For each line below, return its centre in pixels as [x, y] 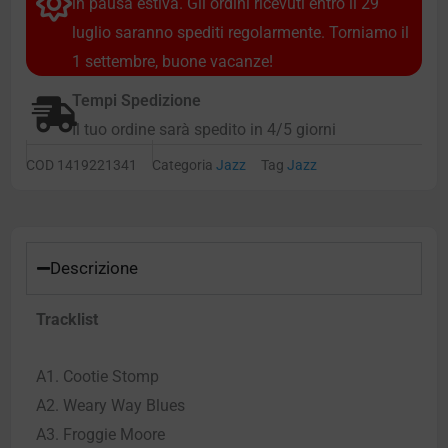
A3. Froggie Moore [100, 435]
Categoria [182, 165]
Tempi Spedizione [136, 101]
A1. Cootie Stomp [97, 377]
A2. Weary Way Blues [110, 406]
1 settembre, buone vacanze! [172, 62]
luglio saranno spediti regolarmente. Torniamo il [240, 33]
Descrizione [94, 268]
